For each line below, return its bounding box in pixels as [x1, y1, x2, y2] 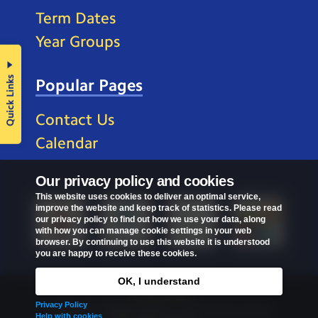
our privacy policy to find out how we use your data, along [35, 214, 265, 224]
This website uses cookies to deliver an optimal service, [35, 192, 261, 202]
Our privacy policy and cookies [35, 173, 234, 189]
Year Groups [35, 33, 120, 51]
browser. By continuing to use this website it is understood [35, 237, 270, 247]
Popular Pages [35, 75, 143, 96]
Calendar [35, 134, 98, 153]
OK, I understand [118, 275, 200, 287]
